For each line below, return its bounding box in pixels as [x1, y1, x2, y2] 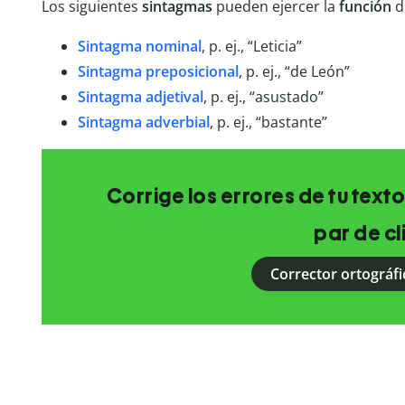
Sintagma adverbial [77, 112, 210, 133]
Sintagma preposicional [77, 61, 239, 82]
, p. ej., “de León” [238, 61, 350, 82]
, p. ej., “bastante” [209, 112, 327, 133]
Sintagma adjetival [77, 87, 203, 108]
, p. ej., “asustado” [202, 87, 324, 108]
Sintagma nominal [77, 36, 202, 57]
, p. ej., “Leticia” [201, 36, 302, 57]
